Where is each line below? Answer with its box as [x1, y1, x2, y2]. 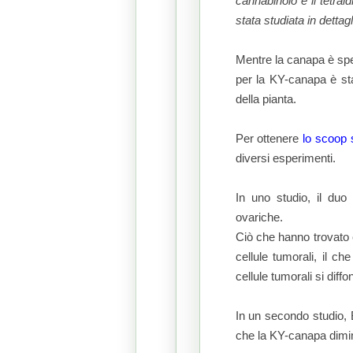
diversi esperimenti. [235, 152, 339, 165]
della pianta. [235, 93, 296, 106]
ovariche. [235, 211, 286, 225]
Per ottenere [235, 132, 303, 146]
